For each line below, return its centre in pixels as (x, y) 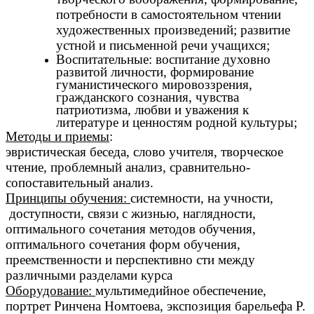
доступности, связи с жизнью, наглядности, (131, 214)
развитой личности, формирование (155, 72)
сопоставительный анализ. (80, 183)
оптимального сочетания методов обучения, (131, 229)
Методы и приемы (57, 137)
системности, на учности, (202, 198)
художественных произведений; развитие (173, 30)
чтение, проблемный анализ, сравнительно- (128, 168)
